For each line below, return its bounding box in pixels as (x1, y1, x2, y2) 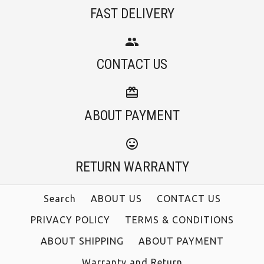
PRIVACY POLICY (30, 214, 110, 225)
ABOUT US (90, 193, 142, 204)
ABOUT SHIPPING (40, 235, 124, 246)
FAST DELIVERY (90, 5, 174, 22)
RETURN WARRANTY (75, 158, 189, 175)
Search (43, 193, 76, 204)
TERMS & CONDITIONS (124, 214, 234, 225)
